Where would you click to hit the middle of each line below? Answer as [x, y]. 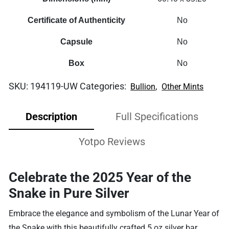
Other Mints [183, 86]
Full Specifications [157, 116]
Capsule [77, 41]
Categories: [104, 86]
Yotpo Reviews [112, 141]
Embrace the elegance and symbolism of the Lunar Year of [114, 213]
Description [51, 116]
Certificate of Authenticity [77, 20]
